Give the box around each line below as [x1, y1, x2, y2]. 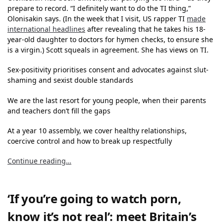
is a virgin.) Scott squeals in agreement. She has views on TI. [7, 45, 209, 55]
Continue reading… [7, 156, 71, 166]
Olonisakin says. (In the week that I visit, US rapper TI [7, 13, 187, 23]
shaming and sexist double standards [7, 75, 133, 85]
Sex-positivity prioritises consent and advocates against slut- [7, 65, 209, 75]
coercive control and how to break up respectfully [7, 136, 172, 146]
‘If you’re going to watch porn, [7, 190, 181, 207]
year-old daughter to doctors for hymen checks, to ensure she [7, 34, 213, 44]
